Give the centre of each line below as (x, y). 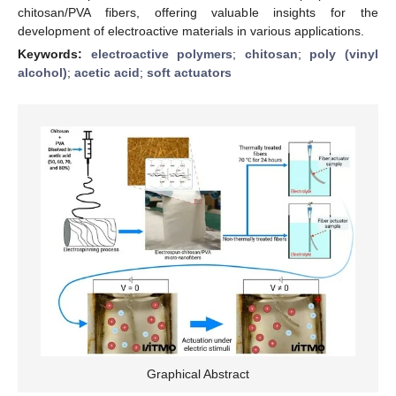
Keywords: (54, 53)
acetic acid (107, 72)
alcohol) (42, 72)
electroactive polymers (162, 53)
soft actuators (189, 72)
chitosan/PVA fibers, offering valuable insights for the (198, 12)
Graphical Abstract (198, 373)
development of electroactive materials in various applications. (191, 30)
